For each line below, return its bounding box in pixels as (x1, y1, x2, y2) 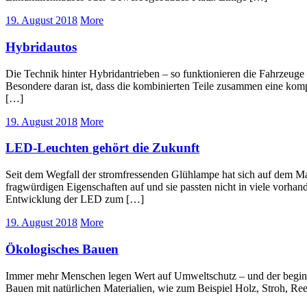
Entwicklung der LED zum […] (5, 193, 144, 206)
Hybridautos (5, 39, 77, 54)
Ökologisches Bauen (5, 241, 119, 256)
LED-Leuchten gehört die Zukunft (5, 140, 199, 156)
